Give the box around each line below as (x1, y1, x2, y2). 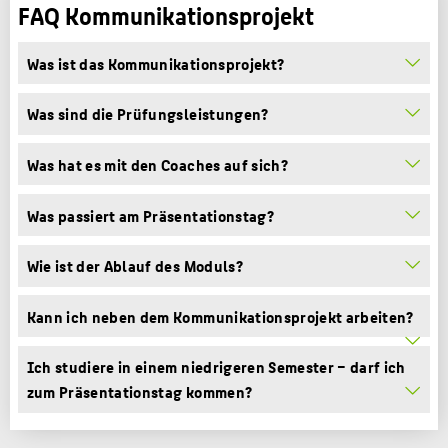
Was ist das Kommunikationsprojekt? (26, 50, 285, 76)
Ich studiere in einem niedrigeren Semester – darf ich (26, 354, 406, 380)
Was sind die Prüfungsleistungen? (26, 101, 269, 127)
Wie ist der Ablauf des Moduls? (26, 253, 243, 279)
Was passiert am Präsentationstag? (26, 202, 274, 228)
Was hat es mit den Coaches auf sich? (26, 151, 288, 177)
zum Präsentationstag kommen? (26, 379, 253, 405)
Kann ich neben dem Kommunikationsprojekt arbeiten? (26, 303, 414, 329)
